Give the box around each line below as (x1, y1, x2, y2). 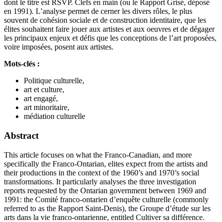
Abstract (4, 130, 39, 141)
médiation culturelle (24, 112, 85, 121)
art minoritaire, (24, 103, 69, 112)
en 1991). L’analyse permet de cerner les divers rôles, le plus (4, 7, 192, 16)
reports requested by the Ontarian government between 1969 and (4, 186, 206, 195)
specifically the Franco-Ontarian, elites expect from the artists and (4, 159, 208, 168)
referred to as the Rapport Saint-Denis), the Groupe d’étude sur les (4, 204, 211, 213)
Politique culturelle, (24, 76, 84, 85)
